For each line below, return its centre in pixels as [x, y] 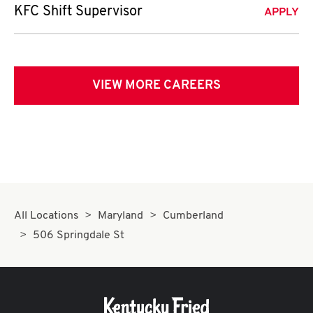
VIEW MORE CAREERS [156, 86]
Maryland [121, 216]
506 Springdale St [79, 235]
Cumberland [193, 216]
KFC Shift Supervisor [78, 12]
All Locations [46, 216]
